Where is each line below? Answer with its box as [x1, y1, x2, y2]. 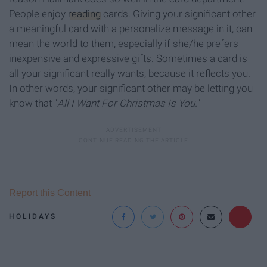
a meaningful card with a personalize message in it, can [9, 22, 252, 35]
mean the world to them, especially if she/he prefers [9, 37, 238, 49]
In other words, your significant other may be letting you [9, 82, 253, 94]
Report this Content [9, 187, 91, 198]
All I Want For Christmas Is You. [57, 97, 197, 109]
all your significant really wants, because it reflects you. [9, 67, 250, 79]
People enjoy [9, 7, 68, 20]
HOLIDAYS [9, 212, 57, 221]
